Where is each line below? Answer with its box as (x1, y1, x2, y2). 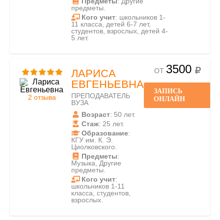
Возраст (82, 110, 110, 118)
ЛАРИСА (71, 67, 116, 80)
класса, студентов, (71, 189, 131, 197)
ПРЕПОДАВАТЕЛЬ (71, 92, 130, 100)
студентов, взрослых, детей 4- (71, 27, 168, 35)
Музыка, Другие (71, 159, 121, 167)
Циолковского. (71, 143, 117, 151)
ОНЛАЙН (154, 95, 185, 103)
